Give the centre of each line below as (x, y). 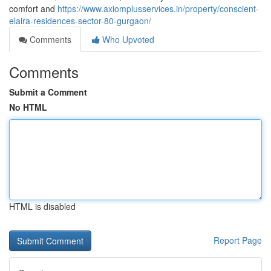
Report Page (238, 240)
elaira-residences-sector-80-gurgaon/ (80, 21)
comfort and (33, 8)
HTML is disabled (42, 206)
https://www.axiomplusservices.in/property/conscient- (158, 8)
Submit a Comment (48, 92)
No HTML (28, 107)
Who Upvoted (127, 39)
